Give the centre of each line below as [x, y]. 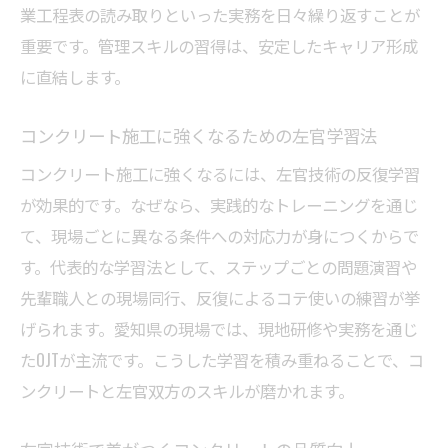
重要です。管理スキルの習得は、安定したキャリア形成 [219, 46]
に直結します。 [75, 77]
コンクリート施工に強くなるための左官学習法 [198, 135]
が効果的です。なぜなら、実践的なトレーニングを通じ [219, 205]
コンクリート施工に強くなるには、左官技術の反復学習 [220, 174]
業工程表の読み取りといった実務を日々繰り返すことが [220, 15]
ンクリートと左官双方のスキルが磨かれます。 [187, 391]
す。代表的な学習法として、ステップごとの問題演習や [218, 267]
